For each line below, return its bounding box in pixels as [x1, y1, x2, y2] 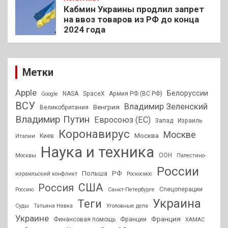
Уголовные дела [106, 203, 148, 210]
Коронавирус [59, 127, 130, 141]
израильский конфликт [15, 170, 77, 178]
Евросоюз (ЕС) [94, 115, 151, 125]
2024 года [64, 24, 105, 35]
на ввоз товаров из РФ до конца [64, 14, 199, 25]
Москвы [15, 152, 36, 159]
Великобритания [40, 104, 89, 111]
